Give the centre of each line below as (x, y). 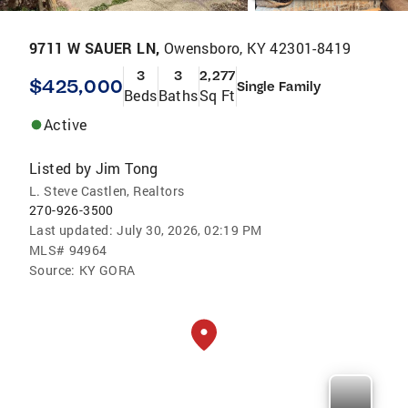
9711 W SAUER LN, (97, 48)
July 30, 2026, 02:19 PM (189, 230)
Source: (52, 270)
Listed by (61, 168)
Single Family (278, 87)
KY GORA (107, 270)
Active (66, 124)
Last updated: (71, 230)
